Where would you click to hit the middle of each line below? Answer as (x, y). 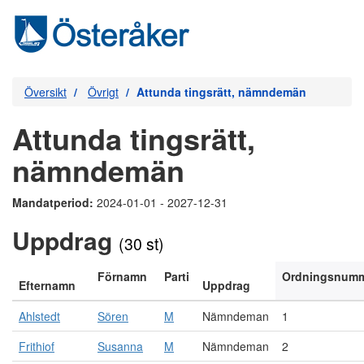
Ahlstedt (39, 316)
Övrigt (103, 92)
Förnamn (122, 276)
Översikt (45, 92)
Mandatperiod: (54, 202)
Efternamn (47, 285)
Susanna (120, 346)
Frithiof (37, 346)
